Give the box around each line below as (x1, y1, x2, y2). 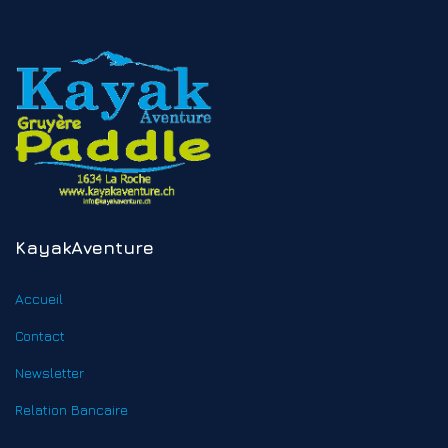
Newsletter (15, 363, 84, 381)
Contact (15, 326, 65, 344)
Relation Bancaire (15, 400, 128, 418)
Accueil (15, 289, 63, 307)
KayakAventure (15, 236, 154, 258)
